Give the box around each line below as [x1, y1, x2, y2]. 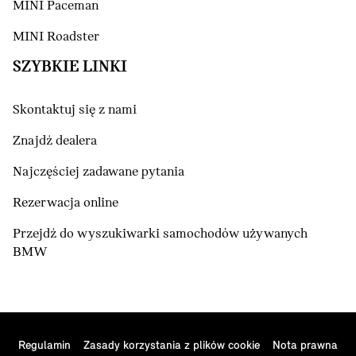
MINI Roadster [13, 29, 99, 45]
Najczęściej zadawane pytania [13, 164, 184, 180]
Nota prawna [273, 340, 338, 353]
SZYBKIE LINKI [13, 59, 127, 76]
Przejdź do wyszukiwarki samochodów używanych [13, 226, 308, 242]
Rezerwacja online [13, 195, 118, 211]
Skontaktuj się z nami [13, 103, 137, 118]
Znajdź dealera [13, 133, 97, 149]
